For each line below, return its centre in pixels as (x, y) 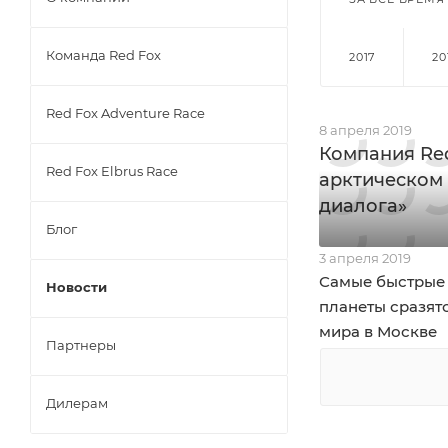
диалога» (363, 206)
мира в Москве (378, 331)
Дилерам (77, 403)
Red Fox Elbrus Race (112, 171)
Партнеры (81, 345)
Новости (76, 287)
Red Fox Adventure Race (125, 113)
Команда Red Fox (103, 55)
